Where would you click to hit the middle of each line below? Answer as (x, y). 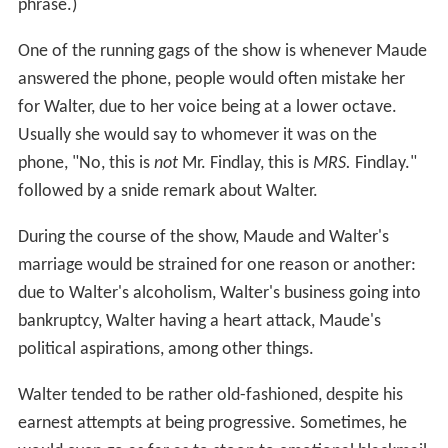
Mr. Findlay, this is (245, 163)
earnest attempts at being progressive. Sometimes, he (212, 423)
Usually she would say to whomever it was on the (197, 135)
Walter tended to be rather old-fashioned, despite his (210, 395)
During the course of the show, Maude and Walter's (203, 237)
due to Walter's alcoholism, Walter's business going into (219, 293)
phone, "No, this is (85, 163)
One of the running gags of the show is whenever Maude (222, 51)
